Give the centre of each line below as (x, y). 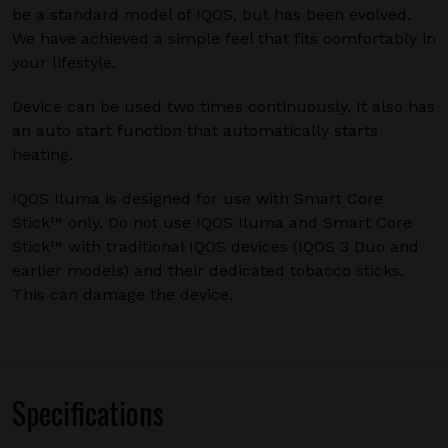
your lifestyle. (64, 62)
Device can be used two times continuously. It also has (223, 106)
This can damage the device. (122, 294)
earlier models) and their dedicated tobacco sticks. (208, 270)
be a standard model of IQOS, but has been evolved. (211, 14)
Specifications (88, 412)
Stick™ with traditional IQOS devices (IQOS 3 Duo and (215, 246)
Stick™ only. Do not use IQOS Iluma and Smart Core (212, 222)
